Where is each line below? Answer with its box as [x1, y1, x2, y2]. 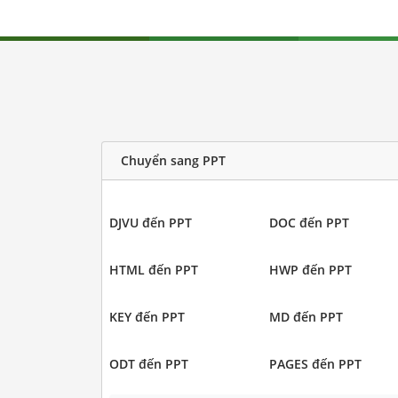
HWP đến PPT [269, 260, 352, 278]
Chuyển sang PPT [120, 152, 226, 170]
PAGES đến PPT [269, 354, 362, 372]
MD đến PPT [269, 307, 343, 325]
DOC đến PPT [269, 213, 349, 231]
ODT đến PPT [108, 354, 188, 372]
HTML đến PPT [108, 260, 198, 278]
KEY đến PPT [108, 307, 185, 325]
